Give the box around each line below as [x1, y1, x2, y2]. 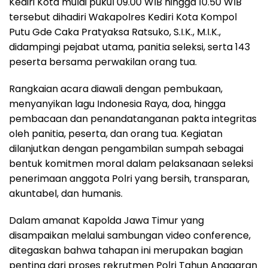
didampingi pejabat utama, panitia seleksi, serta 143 [9, 39, 250, 54]
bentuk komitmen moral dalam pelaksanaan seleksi [9, 156, 253, 170]
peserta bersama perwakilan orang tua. [9, 54, 197, 69]
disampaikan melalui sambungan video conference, [9, 228, 251, 242]
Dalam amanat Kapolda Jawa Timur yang [9, 213, 204, 227]
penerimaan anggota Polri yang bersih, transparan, [9, 171, 249, 185]
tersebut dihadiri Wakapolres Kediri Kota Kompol [9, 10, 237, 24]
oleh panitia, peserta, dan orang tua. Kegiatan [9, 126, 223, 141]
